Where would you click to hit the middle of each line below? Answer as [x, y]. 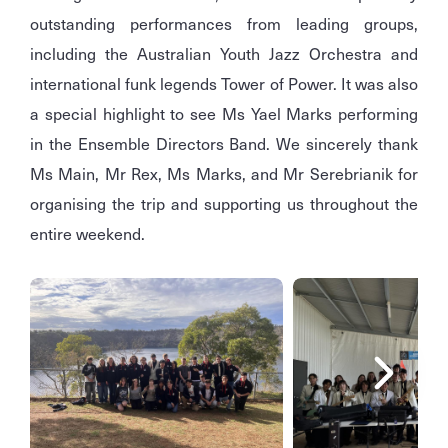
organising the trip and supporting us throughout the [224, 203]
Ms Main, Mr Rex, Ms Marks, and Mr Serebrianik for [224, 173]
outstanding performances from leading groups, [224, 23]
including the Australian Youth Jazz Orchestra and [224, 53]
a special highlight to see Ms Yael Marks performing [224, 113]
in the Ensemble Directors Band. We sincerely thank [224, 143]
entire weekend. [87, 233]
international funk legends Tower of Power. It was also [224, 83]
